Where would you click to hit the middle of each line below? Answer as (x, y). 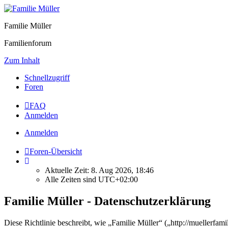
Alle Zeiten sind (72, 179)
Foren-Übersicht (56, 151)
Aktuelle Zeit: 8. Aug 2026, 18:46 (99, 170)
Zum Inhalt (22, 60)
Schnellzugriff (47, 78)
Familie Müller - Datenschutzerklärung (107, 201)
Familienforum (28, 43)
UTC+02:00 (118, 179)
